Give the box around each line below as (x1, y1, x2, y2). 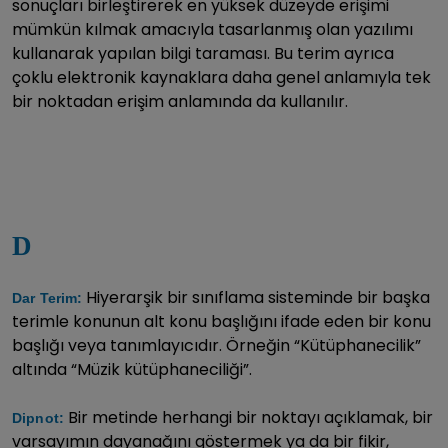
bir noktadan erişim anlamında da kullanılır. (12, 90, 348, 113)
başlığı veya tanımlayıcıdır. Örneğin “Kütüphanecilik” (12, 334, 421, 357)
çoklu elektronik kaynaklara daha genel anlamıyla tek (12, 66, 431, 89)
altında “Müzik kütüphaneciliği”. (12, 358, 252, 381)
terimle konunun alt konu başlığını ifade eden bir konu (12, 310, 431, 333)
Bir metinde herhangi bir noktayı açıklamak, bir (63, 406, 433, 429)
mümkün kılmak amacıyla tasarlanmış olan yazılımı (12, 18, 413, 41)
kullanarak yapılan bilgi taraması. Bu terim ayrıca (12, 42, 394, 65)
